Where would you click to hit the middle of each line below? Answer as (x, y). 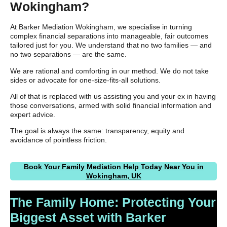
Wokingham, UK (113, 176)
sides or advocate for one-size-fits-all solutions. (85, 80)
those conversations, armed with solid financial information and (111, 106)
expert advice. (33, 115)
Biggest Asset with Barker (88, 217)
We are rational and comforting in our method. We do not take (109, 71)
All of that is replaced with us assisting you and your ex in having (113, 97)
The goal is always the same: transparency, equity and (97, 131)
